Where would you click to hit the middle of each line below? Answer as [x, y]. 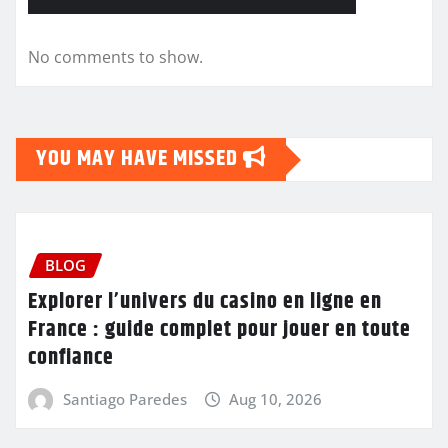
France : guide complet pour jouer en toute [219, 329]
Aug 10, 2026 [276, 398]
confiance [71, 357]
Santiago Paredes [124, 398]
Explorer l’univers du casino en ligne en [205, 301]
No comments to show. [115, 57]
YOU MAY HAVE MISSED [139, 159]
